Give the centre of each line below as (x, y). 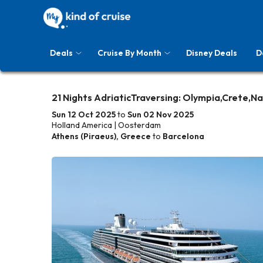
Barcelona (183, 136)
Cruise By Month (129, 53)
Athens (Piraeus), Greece (101, 136)
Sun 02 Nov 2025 (161, 114)
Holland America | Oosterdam (106, 125)
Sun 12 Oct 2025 (84, 114)
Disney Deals (212, 53)
